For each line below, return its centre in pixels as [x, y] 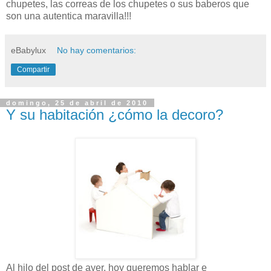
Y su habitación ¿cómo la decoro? [115, 114]
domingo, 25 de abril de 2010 [77, 103]
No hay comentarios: [97, 50]
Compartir [33, 69]
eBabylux [28, 50]
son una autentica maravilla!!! [69, 16]
